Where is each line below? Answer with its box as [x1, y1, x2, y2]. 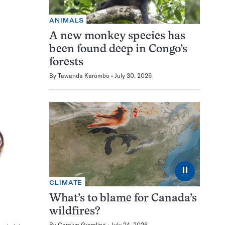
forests [49, 57, 83, 68]
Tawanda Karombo [58, 71, 109, 79]
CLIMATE [49, 179, 83, 187]
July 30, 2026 [115, 71, 152, 79]
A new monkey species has [49, 31, 185, 42]
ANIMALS [49, 16, 84, 24]
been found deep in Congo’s [49, 44, 187, 55]
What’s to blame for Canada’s [49, 193, 197, 204]
